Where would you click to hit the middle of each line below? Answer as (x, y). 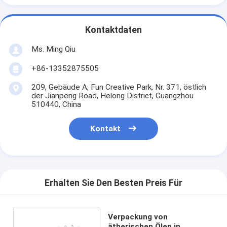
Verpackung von (138, 217)
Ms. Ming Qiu (53, 49)
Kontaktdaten (113, 30)
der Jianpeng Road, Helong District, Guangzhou (112, 96)
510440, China (56, 104)
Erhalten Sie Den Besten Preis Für (113, 183)
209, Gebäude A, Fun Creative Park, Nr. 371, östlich (119, 87)
